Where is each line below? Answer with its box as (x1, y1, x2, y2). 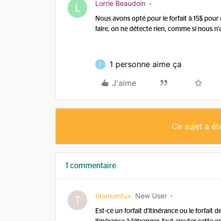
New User (135, 191, 167, 200)
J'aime (112, 78, 136, 88)
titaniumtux (95, 191, 131, 200)
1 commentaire (66, 162, 116, 170)
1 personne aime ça (110, 59, 182, 69)
